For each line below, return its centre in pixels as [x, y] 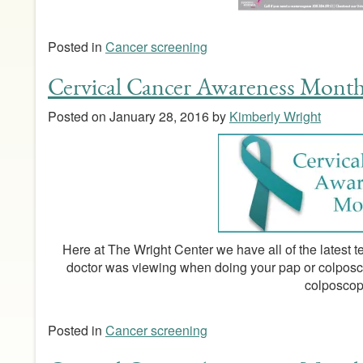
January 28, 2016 [159, 117]
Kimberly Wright [275, 117]
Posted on [78, 117]
